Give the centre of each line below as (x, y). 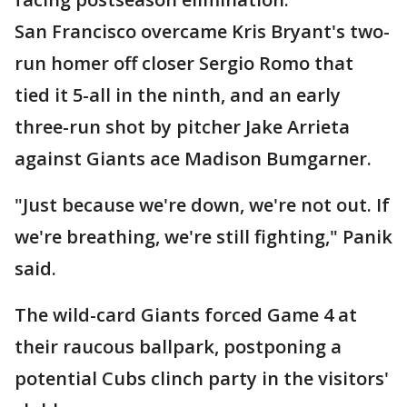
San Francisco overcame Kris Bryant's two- (202, 31)
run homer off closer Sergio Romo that (184, 63)
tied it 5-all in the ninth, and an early (178, 95)
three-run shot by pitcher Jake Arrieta (182, 127)
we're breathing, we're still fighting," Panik (203, 237)
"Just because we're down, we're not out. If (202, 205)
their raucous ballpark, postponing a (178, 347)
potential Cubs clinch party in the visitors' (202, 378)
